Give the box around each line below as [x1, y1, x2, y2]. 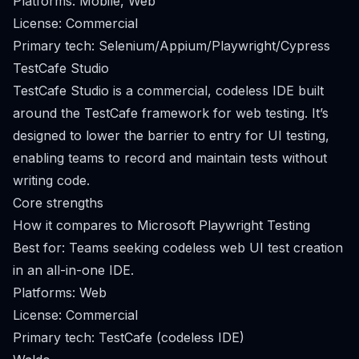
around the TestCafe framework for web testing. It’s [13, 105, 329, 121]
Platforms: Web [13, 284, 107, 301]
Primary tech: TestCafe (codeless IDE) [13, 329, 244, 345]
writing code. [13, 172, 90, 188]
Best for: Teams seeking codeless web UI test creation [13, 240, 343, 256]
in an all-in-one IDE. [13, 262, 134, 278]
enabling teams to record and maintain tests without [13, 150, 327, 166]
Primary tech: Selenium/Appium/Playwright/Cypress [13, 38, 330, 54]
